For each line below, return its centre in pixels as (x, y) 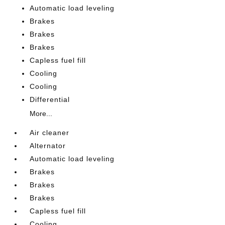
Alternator (48, 145)
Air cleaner (50, 132)
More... (41, 113)
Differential (50, 99)
